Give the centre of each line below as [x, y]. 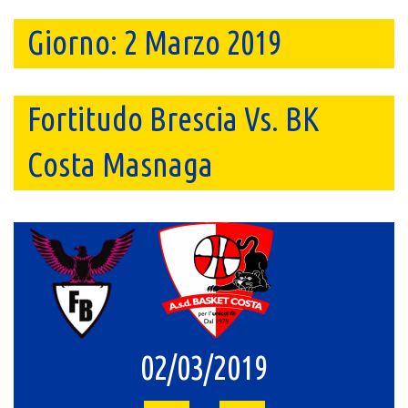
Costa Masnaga [120, 164]
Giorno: [76, 42]
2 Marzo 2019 [203, 42]
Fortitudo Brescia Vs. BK [173, 119]
